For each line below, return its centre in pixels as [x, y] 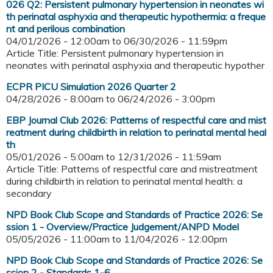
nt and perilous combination [66, 29]
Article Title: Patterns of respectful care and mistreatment [132, 169]
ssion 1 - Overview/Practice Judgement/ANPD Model [122, 227]
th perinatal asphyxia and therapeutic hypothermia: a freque [136, 17]
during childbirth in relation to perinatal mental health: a [124, 181]
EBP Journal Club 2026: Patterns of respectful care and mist [136, 120]
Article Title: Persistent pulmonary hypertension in [115, 53]
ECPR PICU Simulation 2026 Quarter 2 [91, 87]
